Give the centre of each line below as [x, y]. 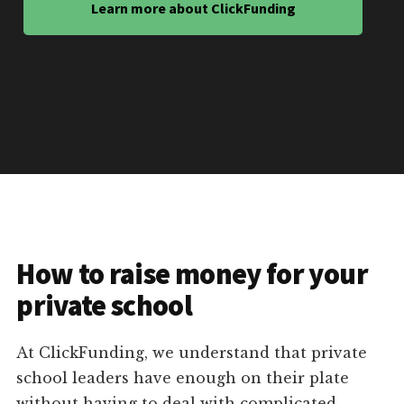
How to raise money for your [192, 275]
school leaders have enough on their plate [183, 378]
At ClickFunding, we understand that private [192, 353]
